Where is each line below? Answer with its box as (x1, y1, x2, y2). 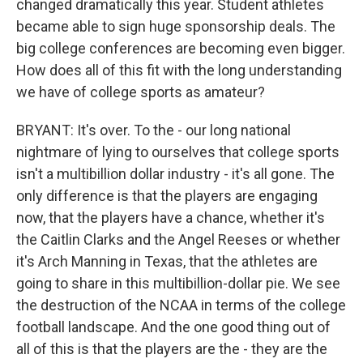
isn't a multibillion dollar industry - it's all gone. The (16, 165, 335, 182)
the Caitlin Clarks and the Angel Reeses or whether (16, 231, 340, 248)
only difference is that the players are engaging (16, 187, 318, 204)
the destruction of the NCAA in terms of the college (16, 297, 346, 314)
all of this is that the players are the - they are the (16, 340, 327, 357)
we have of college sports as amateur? (16, 83, 265, 100)
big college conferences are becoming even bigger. (16, 40, 345, 57)
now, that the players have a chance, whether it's (16, 209, 325, 226)
